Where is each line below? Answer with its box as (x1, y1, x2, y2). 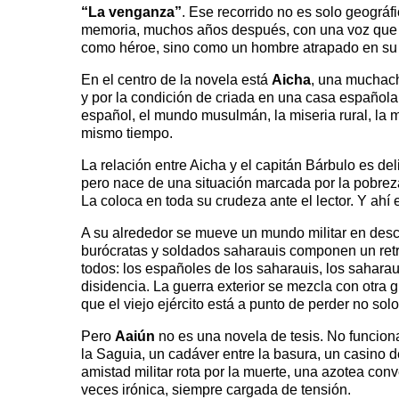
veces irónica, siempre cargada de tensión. (81, 381, 351, 397)
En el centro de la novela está (81, 71, 272, 87)
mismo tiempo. (81, 125, 173, 141)
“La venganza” (81, 4, 182, 20)
